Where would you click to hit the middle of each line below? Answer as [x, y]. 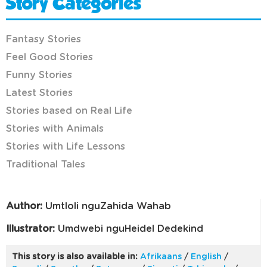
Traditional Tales [46, 165]
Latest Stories [39, 93]
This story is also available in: [75, 257]
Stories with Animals [55, 129]
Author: [24, 207]
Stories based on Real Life [69, 111]
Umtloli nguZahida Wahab [107, 207]
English [206, 257]
